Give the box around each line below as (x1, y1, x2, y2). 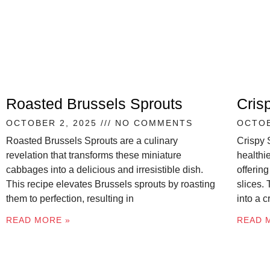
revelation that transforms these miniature (6, 150, 181, 161)
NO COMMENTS (111, 118, 193, 128)
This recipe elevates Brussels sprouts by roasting (6, 179, 215, 190)
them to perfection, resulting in (6, 193, 134, 204)
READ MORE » (6, 215, 71, 225)
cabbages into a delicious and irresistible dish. (6, 165, 203, 175)
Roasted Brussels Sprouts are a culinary (6, 136, 178, 146)
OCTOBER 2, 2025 (6, 118, 101, 128)
